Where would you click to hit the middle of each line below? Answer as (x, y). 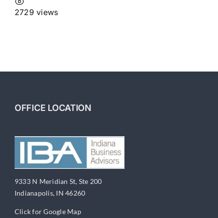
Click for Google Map (48, 211)
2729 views (36, 12)
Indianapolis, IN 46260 (50, 193)
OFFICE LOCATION (53, 108)
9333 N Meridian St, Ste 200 (58, 181)
